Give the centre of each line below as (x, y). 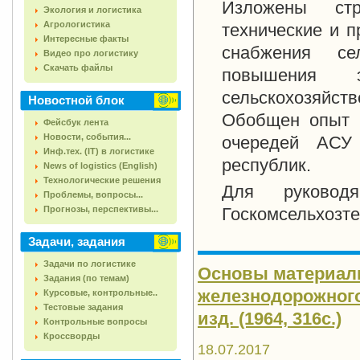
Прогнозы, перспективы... (101, 209)
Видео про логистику (91, 53)
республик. (266, 166)
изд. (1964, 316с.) (270, 319)
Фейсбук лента (76, 122)
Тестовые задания (83, 307)
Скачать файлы (78, 67)
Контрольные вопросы (95, 321)
